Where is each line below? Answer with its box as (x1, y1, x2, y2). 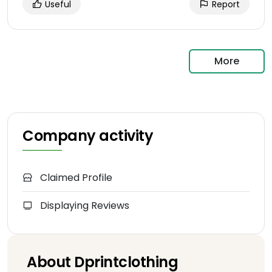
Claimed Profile (38, 171, 112, 185)
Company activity (22, 126, 154, 146)
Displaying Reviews (38, 199, 129, 213)
